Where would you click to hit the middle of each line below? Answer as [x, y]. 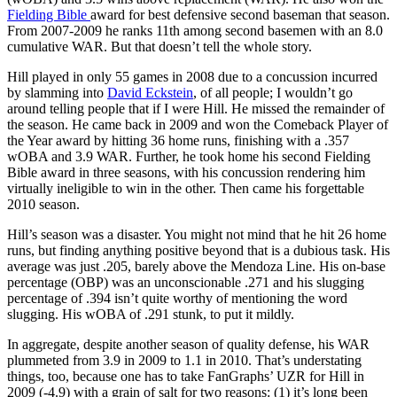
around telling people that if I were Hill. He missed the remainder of [196, 108]
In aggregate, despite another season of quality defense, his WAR [188, 344]
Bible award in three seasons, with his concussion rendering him [186, 172]
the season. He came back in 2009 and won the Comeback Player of [198, 124]
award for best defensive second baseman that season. [240, 14]
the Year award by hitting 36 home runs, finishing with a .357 [178, 140]
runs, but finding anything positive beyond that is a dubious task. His [198, 250]
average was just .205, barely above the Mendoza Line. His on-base [196, 266]
